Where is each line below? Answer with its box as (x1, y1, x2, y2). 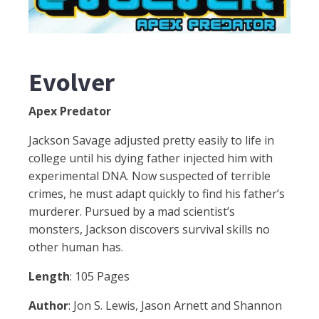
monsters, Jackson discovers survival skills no (28, 221, 270, 238)
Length (28, 268, 70, 285)
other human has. (28, 239, 123, 256)
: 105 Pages (70, 268, 130, 285)
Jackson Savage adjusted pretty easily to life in (28, 132, 274, 149)
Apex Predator (28, 103, 111, 120)
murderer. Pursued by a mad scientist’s (28, 204, 235, 220)
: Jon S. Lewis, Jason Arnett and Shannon (68, 298, 282, 314)
